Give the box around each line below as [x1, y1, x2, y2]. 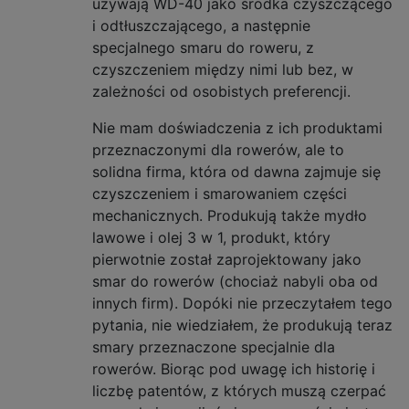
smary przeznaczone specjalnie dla [92, 337, 335, 356]
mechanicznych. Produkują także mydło [92, 205, 367, 225]
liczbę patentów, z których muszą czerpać [92, 381, 386, 400]
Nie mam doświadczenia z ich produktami [92, 118, 383, 137]
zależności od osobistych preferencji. [92, 81, 351, 100]
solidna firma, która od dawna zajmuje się [92, 162, 381, 181]
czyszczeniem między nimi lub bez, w [92, 59, 353, 79]
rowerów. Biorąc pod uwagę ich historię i [92, 359, 375, 378]
